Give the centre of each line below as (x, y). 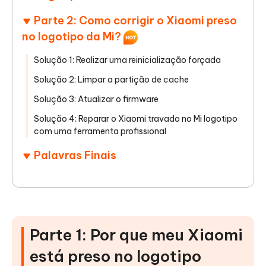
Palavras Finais (75, 156)
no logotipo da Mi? (73, 37)
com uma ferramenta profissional (100, 132)
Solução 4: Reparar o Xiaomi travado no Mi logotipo (136, 119)
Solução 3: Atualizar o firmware (96, 99)
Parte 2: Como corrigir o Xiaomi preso (135, 21)
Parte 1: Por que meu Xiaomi (136, 235)
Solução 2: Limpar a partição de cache (111, 80)
